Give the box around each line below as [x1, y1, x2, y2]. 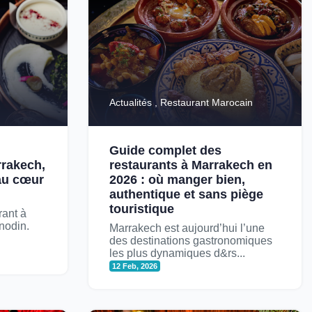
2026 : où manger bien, [109, 173, 245, 187]
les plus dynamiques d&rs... [109, 247, 245, 259]
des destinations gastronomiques [109, 235, 272, 247]
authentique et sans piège [109, 187, 263, 201]
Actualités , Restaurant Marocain [109, 97, 253, 108]
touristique [109, 202, 174, 216]
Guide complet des [109, 143, 221, 157]
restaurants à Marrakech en [109, 158, 272, 172]
